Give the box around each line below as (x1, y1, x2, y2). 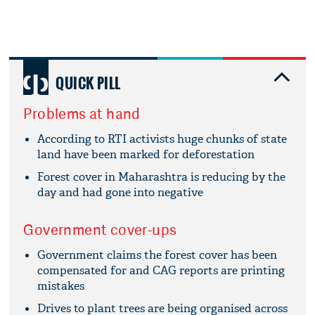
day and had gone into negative (37, 184, 204, 200)
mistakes (37, 278, 85, 293)
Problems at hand (23, 103, 141, 123)
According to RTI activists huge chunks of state (37, 131, 288, 146)
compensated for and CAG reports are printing (37, 262, 285, 278)
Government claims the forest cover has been (37, 247, 278, 262)
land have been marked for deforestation (37, 146, 255, 162)
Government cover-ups (23, 219, 177, 239)
